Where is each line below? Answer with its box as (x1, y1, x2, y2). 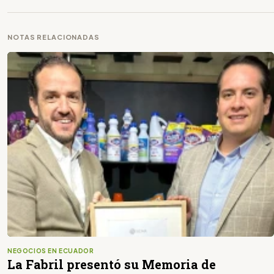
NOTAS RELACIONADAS (7, 32, 100, 41)
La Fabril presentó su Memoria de (7, 256, 216, 273)
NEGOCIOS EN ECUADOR (7, 247, 94, 255)
